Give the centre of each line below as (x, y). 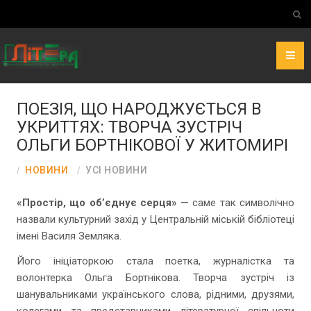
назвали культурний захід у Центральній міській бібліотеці (155, 219)
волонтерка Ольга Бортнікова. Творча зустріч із (155, 278)
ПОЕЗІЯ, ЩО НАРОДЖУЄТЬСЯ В (139, 109)
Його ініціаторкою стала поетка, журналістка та (155, 261)
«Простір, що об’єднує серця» (97, 203)
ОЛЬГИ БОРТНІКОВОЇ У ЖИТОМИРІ (152, 145)
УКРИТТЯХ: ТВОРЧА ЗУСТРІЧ (129, 127)
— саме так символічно (236, 203)
